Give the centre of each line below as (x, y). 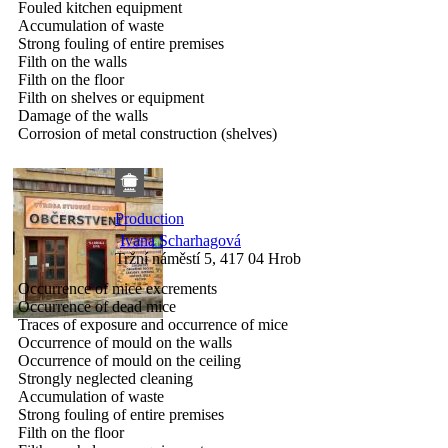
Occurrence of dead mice (97, 306)
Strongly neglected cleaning (105, 378)
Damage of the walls (83, 115)
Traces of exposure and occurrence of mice (153, 324)
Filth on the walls (72, 61)
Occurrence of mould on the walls (125, 342)
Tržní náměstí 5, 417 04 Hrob (208, 258)
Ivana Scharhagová (180, 240)
